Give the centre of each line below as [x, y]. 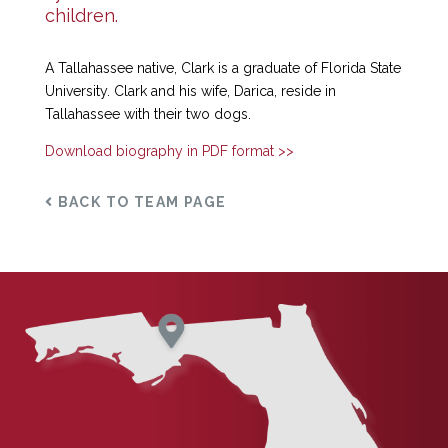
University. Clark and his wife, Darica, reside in [190, 91]
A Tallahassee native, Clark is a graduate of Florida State [222, 68]
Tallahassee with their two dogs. [147, 114]
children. [81, 15]
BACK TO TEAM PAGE [140, 202]
